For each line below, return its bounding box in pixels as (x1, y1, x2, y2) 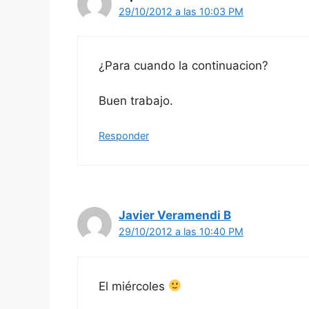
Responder (99, 130, 149, 142)
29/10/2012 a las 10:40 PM (119, 226, 243, 238)
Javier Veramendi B (119, 208, 231, 223)
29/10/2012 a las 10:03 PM (119, 5, 243, 17)
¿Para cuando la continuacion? (99, 59, 268, 73)
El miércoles (99, 279, 168, 293)
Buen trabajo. (99, 93, 173, 108)
